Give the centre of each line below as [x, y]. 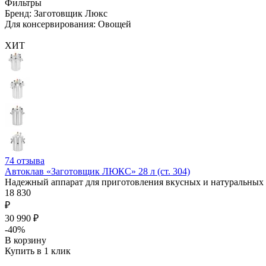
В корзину [26, 240]
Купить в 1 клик [38, 251]
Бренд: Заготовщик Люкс [56, 13]
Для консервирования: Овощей [68, 24]
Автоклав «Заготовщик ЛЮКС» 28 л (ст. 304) [97, 171]
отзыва [31, 160]
